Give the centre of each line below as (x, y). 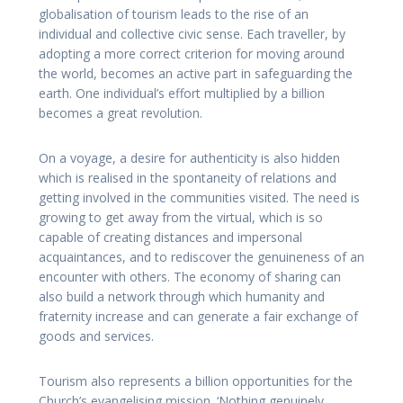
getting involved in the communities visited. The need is (199, 198)
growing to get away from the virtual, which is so (181, 218)
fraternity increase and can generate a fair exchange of (198, 317)
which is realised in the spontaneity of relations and (188, 178)
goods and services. (96, 336)
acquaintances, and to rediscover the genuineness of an (201, 257)
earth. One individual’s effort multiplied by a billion (182, 94)
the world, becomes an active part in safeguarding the (196, 74)
